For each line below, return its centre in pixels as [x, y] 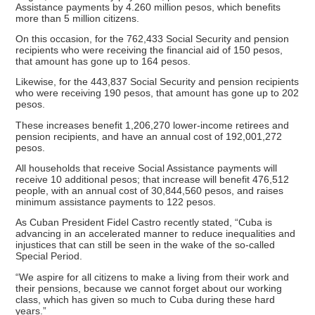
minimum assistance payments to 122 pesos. [116, 201]
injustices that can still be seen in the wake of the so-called [146, 245]
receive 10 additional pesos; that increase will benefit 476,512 [153, 179]
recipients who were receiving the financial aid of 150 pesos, [149, 50]
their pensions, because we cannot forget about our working [149, 288]
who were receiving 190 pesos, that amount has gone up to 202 [157, 93]
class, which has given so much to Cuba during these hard [146, 299]
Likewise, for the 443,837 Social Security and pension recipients [157, 82]
